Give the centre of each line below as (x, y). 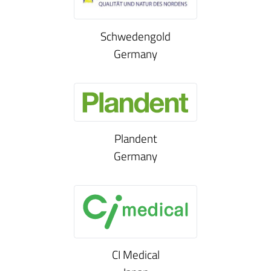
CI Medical (135, 255)
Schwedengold (135, 36)
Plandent (135, 139)
